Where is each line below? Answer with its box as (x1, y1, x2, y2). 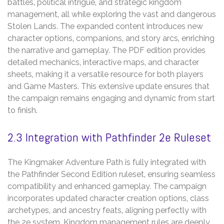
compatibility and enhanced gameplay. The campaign (7, 181, 206, 191)
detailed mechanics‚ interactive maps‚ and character (7, 57, 199, 67)
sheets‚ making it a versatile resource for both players (7, 69, 203, 79)
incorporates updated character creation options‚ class (7, 193, 209, 203)
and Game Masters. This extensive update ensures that (7, 81, 209, 91)
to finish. (7, 105, 37, 115)
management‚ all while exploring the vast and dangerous (7, 9, 216, 19)
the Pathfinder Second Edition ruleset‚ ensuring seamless (7, 169, 215, 179)
